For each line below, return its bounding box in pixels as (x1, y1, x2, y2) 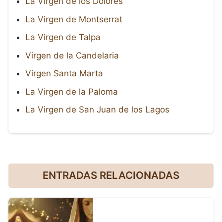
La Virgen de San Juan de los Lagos (25, 105, 169, 115)
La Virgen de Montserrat (25, 14, 122, 24)
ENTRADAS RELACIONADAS (43, 169, 179, 182)
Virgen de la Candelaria (25, 50, 119, 60)
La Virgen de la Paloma (25, 86, 118, 97)
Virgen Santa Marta (25, 68, 103, 79)
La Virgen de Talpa (25, 32, 101, 43)
